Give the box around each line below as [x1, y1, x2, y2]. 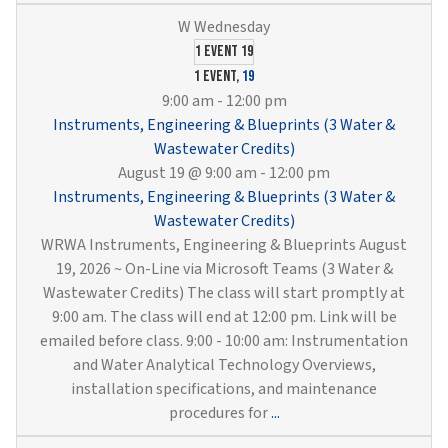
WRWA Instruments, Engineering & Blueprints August [41, 233, 407, 256]
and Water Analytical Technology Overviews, [72, 353, 376, 376]
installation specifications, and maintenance [71, 377, 377, 400]
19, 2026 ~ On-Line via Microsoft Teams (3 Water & [55, 257, 393, 280]
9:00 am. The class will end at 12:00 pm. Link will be [51, 305, 397, 328]
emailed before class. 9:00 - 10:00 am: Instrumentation [40, 329, 408, 352]
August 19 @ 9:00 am [118, 161, 257, 184]
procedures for [168, 401, 271, 424]
